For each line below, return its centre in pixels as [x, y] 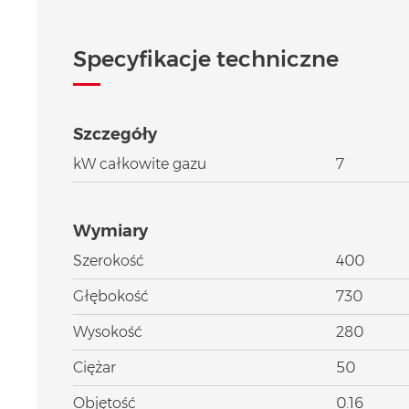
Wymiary [110, 231]
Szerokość [109, 260]
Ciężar [94, 367]
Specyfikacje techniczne [206, 58]
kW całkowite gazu [140, 163]
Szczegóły [115, 134]
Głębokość [111, 296]
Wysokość [108, 331]
